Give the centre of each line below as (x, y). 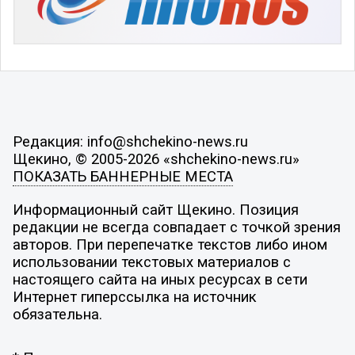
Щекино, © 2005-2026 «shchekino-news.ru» (156, 160)
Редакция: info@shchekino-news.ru (130, 142)
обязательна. (57, 314)
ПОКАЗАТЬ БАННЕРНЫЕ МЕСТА (122, 177)
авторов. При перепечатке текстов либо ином (170, 244)
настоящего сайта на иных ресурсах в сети (160, 279)
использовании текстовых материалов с (151, 262)
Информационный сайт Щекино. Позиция (155, 210)
